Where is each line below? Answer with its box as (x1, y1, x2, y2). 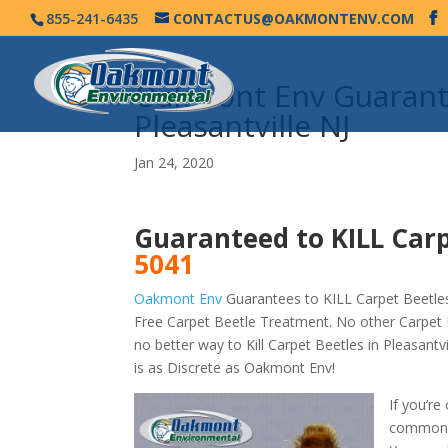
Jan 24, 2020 (134, 153, 215, 172)
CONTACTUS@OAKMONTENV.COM (173, 8, 414, 28)
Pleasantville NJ (134, 105, 351, 146)
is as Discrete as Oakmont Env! (134, 358, 336, 377)
